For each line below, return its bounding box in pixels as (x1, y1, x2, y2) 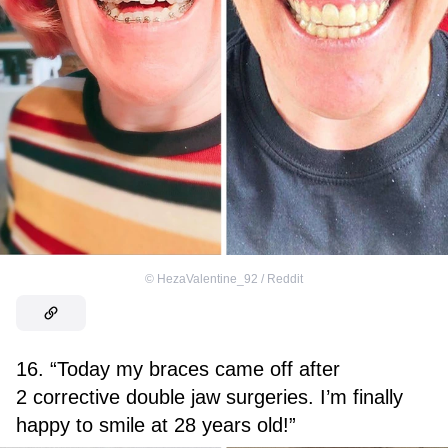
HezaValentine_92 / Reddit (157, 271, 303, 286)
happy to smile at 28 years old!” (16, 413, 296, 436)
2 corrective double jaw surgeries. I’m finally (16, 385, 403, 408)
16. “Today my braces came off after (16, 357, 340, 380)
